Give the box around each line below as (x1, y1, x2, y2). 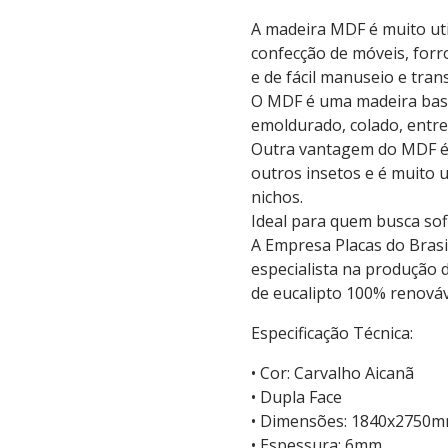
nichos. (250, 186, 303, 208)
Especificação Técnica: (250, 322, 413, 344)
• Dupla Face (250, 386, 342, 408)
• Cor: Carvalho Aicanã (250, 362, 414, 384)
